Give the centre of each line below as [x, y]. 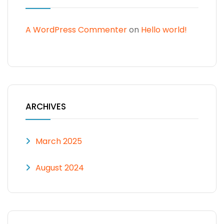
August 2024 [60, 167]
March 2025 [59, 141]
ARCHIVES [46, 106]
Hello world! [164, 29]
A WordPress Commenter [76, 29]
